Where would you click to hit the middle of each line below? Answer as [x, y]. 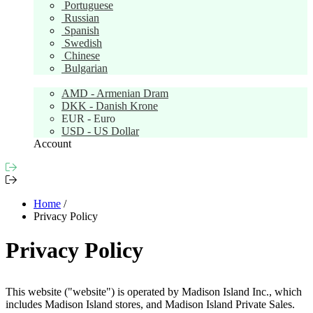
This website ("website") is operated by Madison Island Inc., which [154, 291]
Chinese [82, 55]
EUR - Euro [88, 118]
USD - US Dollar [100, 131]
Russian [82, 17]
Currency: [56, 80]
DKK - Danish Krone [110, 105]
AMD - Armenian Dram [115, 93]
